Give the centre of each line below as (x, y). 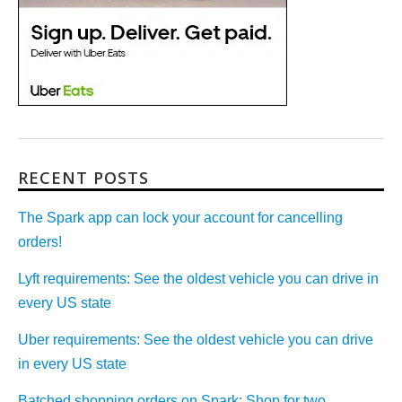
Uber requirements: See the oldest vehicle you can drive (196, 340)
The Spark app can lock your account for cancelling (180, 218)
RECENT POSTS (83, 178)
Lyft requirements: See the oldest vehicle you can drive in (198, 279)
